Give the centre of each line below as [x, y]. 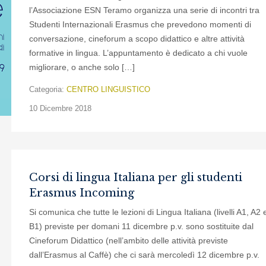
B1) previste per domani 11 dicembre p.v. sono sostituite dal [141, 226]
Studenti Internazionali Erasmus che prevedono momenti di [140, 24]
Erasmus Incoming [82, 193]
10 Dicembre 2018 [60, 108]
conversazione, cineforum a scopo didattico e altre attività [137, 39]
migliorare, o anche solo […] [82, 67]
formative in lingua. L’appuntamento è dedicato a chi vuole [138, 53]
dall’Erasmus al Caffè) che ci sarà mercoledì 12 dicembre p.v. [144, 255]
